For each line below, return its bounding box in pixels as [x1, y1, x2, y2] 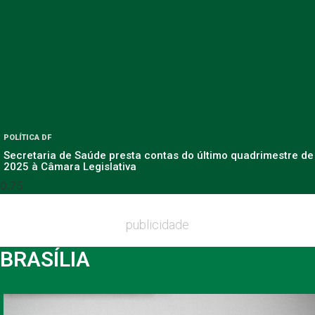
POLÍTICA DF [4, 132, 51, 142]
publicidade [126, 217, 189, 232]
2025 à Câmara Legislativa [4, 160, 136, 173]
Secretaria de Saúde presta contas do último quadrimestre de [4, 148, 314, 162]
